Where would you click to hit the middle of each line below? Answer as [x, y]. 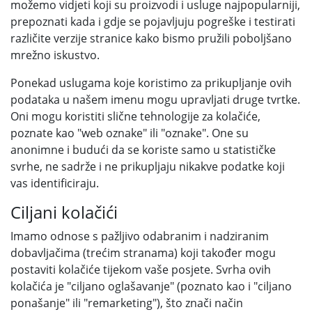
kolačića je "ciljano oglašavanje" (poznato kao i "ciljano [151, 286]
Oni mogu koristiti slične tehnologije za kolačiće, [135, 116]
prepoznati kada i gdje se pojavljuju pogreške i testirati [153, 22]
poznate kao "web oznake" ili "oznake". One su [130, 133]
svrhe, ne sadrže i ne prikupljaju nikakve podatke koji [148, 166]
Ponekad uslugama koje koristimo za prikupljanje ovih [151, 83]
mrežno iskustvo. [55, 55]
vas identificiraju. [55, 183]
